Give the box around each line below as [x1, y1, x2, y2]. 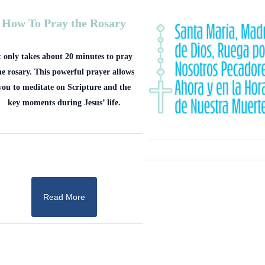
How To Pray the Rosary [2, 16, 127, 30]
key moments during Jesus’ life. [7, 98, 121, 108]
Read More [43, 192, 85, 202]
